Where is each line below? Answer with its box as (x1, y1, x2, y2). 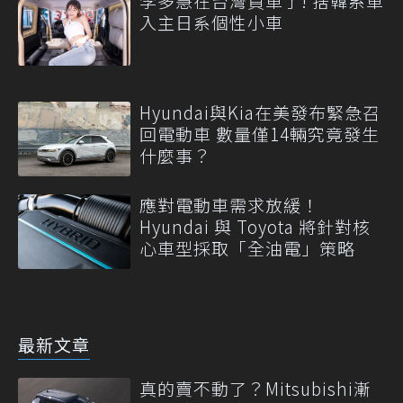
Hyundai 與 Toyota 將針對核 (139, 213, 371, 238)
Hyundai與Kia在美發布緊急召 (139, 99, 381, 124)
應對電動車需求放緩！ (139, 192, 319, 217)
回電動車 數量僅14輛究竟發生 (139, 121, 380, 146)
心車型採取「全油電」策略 (139, 235, 355, 260)
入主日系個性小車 (139, 10, 283, 35)
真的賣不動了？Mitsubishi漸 (139, 376, 372, 401)
